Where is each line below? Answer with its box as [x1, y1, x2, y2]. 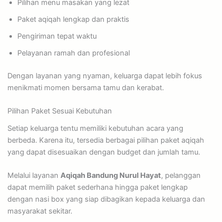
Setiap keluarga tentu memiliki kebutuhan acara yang [7, 123, 183, 133]
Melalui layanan [7, 170, 60, 180]
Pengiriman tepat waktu [17, 32, 97, 41]
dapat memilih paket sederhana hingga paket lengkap [7, 182, 188, 192]
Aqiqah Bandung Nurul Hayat [60, 170, 161, 180]
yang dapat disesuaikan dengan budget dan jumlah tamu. [7, 147, 200, 157]
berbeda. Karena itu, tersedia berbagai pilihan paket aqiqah [7, 135, 204, 145]
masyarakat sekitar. [7, 206, 72, 216]
